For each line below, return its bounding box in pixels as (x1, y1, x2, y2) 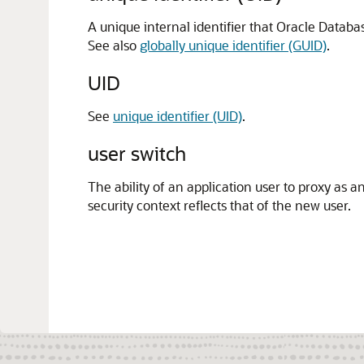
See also (88, 37, 140, 54)
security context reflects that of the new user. (88, 197, 351, 214)
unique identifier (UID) (113, 107, 242, 124)
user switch (88, 141, 186, 166)
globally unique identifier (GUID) (140, 37, 327, 54)
